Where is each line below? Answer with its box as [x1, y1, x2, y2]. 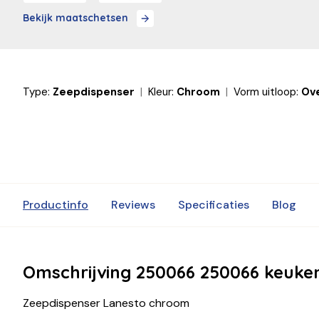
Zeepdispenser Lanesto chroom [23, 295, 189, 310]
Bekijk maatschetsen [23, 11, 128, 25]
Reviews [111, 197, 155, 212]
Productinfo [23, 197, 88, 212]
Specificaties [178, 197, 249, 212]
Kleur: [148, 84, 174, 99]
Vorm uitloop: [234, 84, 298, 99]
